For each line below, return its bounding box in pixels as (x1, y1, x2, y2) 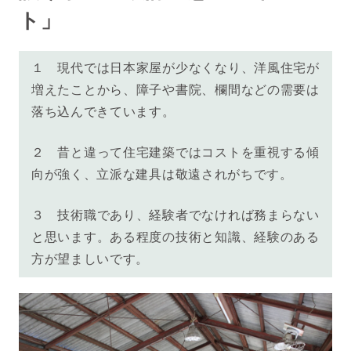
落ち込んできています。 (31, 105, 175, 119)
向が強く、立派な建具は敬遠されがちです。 (31, 168, 293, 182)
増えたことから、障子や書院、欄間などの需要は (31, 83, 320, 97)
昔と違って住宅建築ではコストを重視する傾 (57, 146, 320, 160)
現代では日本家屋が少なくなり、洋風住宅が (57, 61, 320, 75)
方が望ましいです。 (31, 252, 150, 266)
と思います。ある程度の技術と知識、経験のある (31, 230, 320, 244)
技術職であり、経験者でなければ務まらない (57, 208, 320, 223)
